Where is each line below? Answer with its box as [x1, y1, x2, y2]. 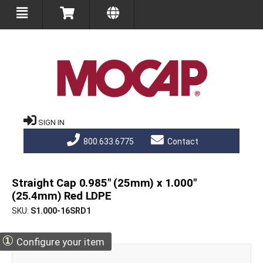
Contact [165, 137, 198, 147]
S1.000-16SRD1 [31, 206, 91, 216]
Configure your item [14, 236, 104, 248]
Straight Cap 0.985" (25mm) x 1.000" [12, 177, 197, 190]
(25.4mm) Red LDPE [12, 190, 112, 203]
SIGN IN [38, 118, 65, 127]
